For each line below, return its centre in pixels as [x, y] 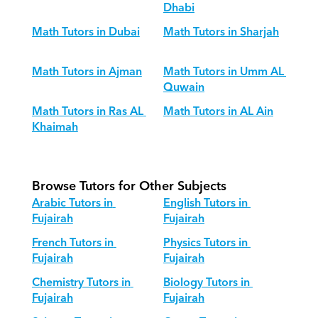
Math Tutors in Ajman [87, 72]
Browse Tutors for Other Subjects [129, 186]
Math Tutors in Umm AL [223, 72]
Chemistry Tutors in [81, 283]
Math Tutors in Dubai [86, 32]
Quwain [183, 87]
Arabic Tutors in [72, 203]
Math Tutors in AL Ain [218, 111]
